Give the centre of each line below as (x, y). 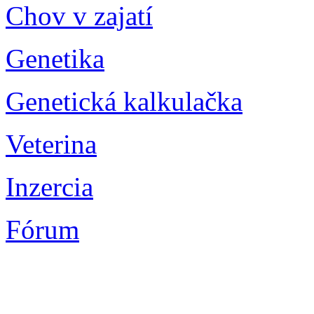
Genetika (55, 58)
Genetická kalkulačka (124, 101)
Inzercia (49, 186)
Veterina (51, 144)
